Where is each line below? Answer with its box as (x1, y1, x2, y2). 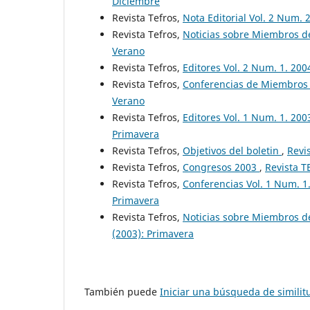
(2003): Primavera (112, 226, 194, 240)
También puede (84, 284, 160, 298)
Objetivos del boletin (183, 143, 282, 157)
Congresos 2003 (183, 160, 259, 174)
